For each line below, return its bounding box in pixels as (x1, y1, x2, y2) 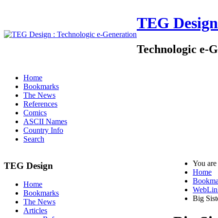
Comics (23, 109, 47, 117)
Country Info (23, 126, 63, 134)
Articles (23, 206, 47, 215)
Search (23, 135, 44, 143)
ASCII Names (23, 117, 67, 126)
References (23, 100, 57, 108)
